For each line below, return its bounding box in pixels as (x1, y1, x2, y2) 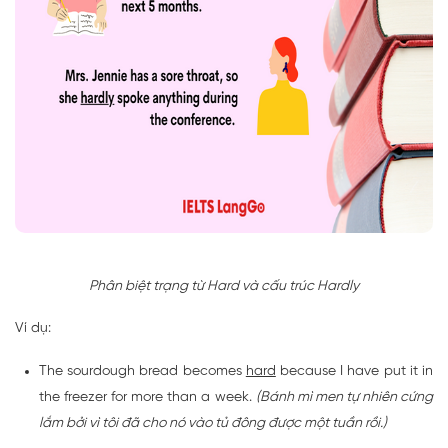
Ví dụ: (15, 321, 51, 337)
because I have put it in (275, 364, 434, 380)
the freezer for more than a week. (39, 390, 256, 406)
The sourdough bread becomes (39, 364, 246, 380)
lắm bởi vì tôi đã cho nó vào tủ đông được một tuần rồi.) (39, 416, 387, 432)
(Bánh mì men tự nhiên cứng (255, 390, 434, 406)
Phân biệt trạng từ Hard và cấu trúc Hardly (89, 279, 359, 295)
